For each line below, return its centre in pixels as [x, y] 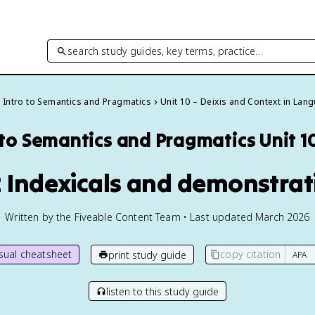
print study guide [148, 255]
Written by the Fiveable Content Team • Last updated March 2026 [157, 217]
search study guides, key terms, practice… [166, 51]
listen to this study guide [162, 291]
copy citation [251, 254]
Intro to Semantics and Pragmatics [77, 102]
